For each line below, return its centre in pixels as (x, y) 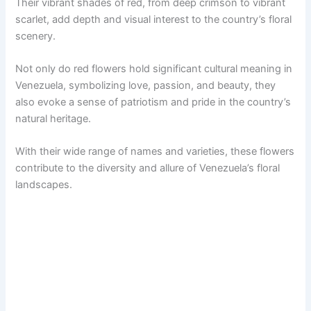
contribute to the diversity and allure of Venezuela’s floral (148, 168)
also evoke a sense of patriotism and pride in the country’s (153, 102)
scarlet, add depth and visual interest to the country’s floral (154, 19)
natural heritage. (53, 119)
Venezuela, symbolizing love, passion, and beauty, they (146, 86)
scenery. (36, 36)
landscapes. (44, 185)
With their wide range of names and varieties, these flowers (155, 152)
